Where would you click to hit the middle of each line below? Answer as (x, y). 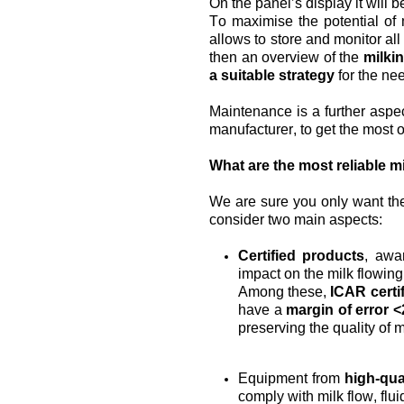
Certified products (302, 256)
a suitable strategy (272, 75)
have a (262, 310)
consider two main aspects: (296, 220)
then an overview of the (286, 57)
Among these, (285, 292)
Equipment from (292, 378)
